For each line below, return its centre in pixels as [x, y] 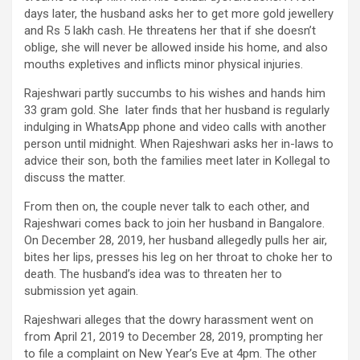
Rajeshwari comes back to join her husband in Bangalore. [174, 224]
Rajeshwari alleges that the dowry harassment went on [169, 320]
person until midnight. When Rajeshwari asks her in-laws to [179, 144]
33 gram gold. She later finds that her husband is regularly [177, 110]
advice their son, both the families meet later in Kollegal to [177, 161]
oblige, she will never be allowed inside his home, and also [176, 48]
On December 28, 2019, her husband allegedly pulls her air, [176, 241]
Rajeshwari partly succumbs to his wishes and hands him [175, 94]
